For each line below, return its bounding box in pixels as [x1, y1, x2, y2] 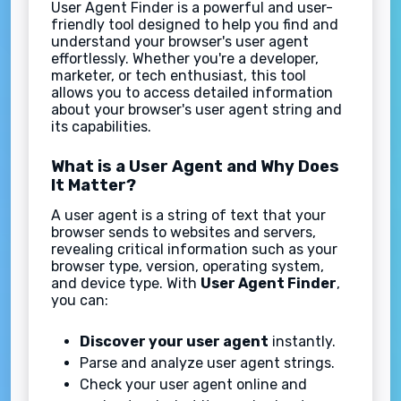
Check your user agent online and [80, 376, 307, 394]
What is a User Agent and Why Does [51, 157, 339, 177]
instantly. [269, 333, 336, 351]
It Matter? [51, 175, 136, 196]
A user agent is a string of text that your [51, 207, 326, 225]
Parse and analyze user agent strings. [80, 354, 335, 372]
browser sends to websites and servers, [51, 224, 316, 242]
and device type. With [51, 275, 200, 293]
